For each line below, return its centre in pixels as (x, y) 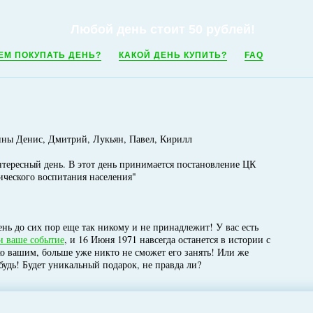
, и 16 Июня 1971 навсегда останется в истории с (167, 239)
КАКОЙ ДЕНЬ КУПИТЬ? (173, 55)
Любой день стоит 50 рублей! (172, 29)
